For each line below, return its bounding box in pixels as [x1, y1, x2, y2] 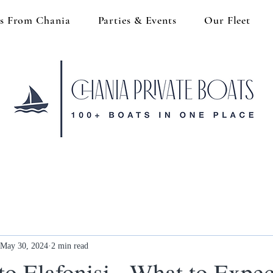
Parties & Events [97, 13, 177, 27]
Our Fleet [204, 13, 251, 27]
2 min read [51, 241, 88, 250]
